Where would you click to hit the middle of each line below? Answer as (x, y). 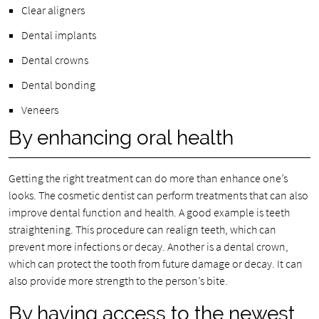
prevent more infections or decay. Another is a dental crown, (148, 246)
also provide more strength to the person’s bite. (118, 280)
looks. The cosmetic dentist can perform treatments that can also (158, 195)
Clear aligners (53, 10)
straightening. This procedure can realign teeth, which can (142, 229)
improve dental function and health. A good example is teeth (149, 212)
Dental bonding (58, 84)
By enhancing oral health (121, 137)
